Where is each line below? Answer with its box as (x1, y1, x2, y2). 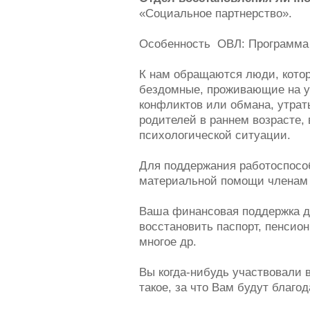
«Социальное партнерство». (138, 7, 292, 20)
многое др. (138, 235, 197, 248)
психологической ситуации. (138, 129, 291, 142)
